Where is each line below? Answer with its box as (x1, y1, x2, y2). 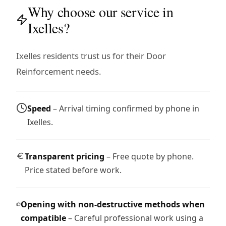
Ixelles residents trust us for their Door (16, 49, 166, 62)
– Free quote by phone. (104, 150, 194, 162)
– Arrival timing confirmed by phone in (50, 102, 199, 114)
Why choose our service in (27, 2, 174, 21)
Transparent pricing (24, 150, 104, 162)
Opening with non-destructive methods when (21, 198, 205, 210)
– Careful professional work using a (66, 212, 204, 223)
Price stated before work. (24, 164, 122, 176)
